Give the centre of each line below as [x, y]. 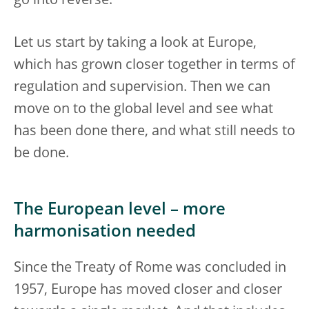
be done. [41, 154]
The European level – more [120, 210]
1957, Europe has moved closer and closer [148, 290]
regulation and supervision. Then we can [142, 88]
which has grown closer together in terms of [154, 66]
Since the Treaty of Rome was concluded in [150, 268]
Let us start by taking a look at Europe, [135, 43]
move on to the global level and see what [143, 110]
